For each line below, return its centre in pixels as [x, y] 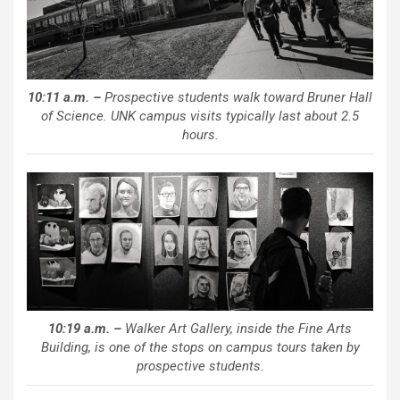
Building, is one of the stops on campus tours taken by [200, 347]
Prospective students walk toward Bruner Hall [237, 98]
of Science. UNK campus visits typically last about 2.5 [200, 117]
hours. [200, 135]
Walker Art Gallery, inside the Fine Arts [237, 328]
